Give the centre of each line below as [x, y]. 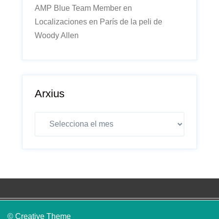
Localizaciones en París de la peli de [99, 22]
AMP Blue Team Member [78, 8]
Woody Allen [57, 35]
